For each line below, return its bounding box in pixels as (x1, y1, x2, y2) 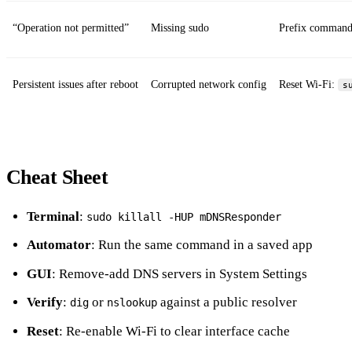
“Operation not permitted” (13, 22, 129, 35)
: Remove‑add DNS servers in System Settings (51, 266, 307, 281)
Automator (26, 237, 91, 253)
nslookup (106, 296, 157, 310)
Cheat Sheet (6, 166, 108, 189)
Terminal (26, 208, 79, 224)
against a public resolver (156, 295, 297, 310)
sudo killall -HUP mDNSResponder (86, 210, 281, 223)
